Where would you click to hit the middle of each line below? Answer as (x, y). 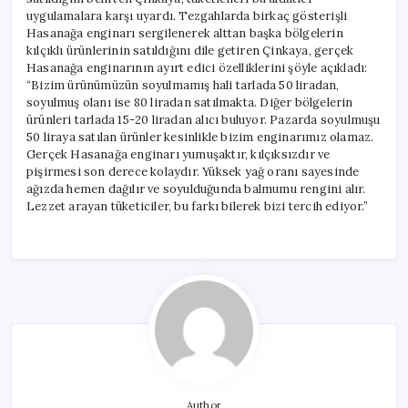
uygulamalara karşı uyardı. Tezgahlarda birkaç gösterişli (187, 15)
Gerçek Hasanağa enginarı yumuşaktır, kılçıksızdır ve (178, 154)
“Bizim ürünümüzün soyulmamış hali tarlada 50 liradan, (183, 85)
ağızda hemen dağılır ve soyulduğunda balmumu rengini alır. (196, 189)
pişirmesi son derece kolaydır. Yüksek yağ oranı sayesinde (193, 171)
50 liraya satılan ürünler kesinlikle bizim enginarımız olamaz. (200, 137)
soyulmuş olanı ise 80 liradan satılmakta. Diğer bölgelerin (190, 102)
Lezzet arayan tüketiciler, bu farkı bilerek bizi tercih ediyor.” (197, 206)
